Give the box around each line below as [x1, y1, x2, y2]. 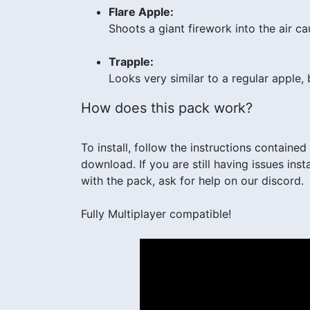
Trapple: [109, 54, 154, 69]
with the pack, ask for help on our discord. [81, 173, 304, 188]
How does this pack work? [81, 99, 253, 116]
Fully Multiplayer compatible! [81, 206, 231, 221]
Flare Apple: [109, 4, 174, 19]
